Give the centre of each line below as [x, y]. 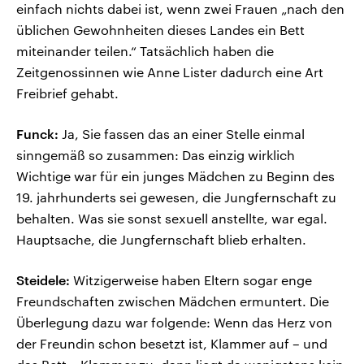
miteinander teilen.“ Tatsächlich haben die [145, 51]
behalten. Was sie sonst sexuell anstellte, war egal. [172, 219]
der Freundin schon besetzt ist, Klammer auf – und [172, 344]
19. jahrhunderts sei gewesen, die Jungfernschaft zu [176, 197]
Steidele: [43, 280]
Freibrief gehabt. [67, 93]
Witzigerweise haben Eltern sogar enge [191, 280]
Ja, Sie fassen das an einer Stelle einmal [182, 134]
